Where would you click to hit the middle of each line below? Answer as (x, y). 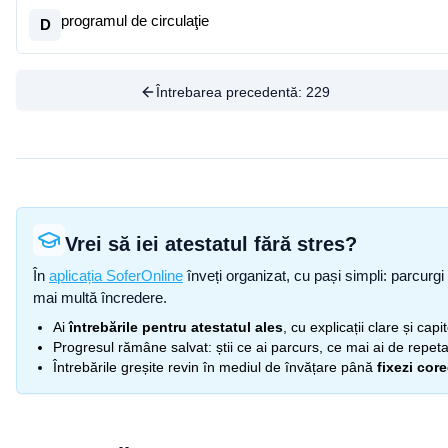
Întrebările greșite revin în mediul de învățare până (213, 367)
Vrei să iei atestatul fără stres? (211, 244)
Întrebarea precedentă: (230, 92)
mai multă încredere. (100, 297)
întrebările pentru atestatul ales (176, 327)
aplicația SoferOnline (116, 275)
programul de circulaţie (135, 20)
